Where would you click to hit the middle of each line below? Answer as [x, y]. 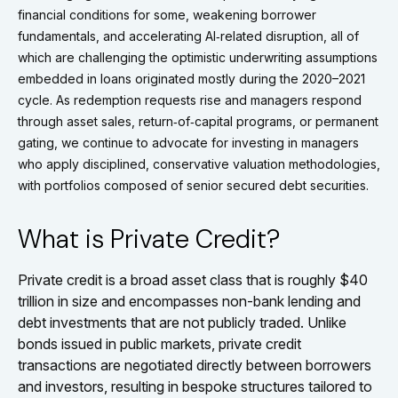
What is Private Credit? [149, 239]
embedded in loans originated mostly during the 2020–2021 [191, 79]
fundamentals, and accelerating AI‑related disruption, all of [188, 36]
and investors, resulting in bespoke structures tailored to [195, 386]
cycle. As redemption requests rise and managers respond [190, 100]
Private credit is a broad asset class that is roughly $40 [193, 280]
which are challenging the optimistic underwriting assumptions [198, 57]
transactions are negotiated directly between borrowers [195, 365]
